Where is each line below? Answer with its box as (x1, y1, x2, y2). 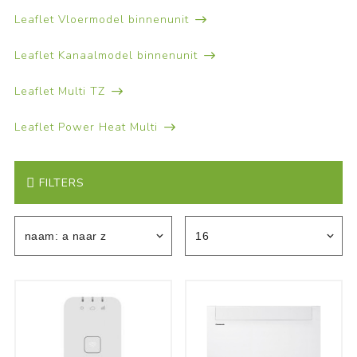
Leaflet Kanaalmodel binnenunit (14, 48, 198, 63)
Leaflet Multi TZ (14, 84, 105, 99)
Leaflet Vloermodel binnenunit (14, 12, 189, 27)
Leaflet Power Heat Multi (14, 120, 158, 135)
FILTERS (38, 175, 84, 190)
